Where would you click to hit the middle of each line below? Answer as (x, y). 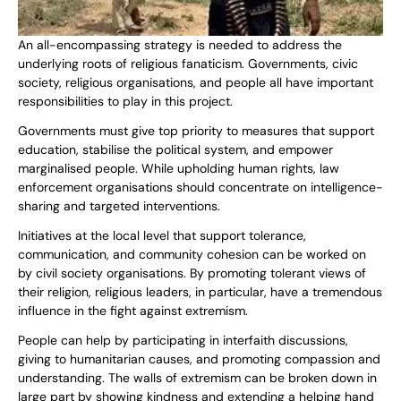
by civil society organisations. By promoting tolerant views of (192, 273)
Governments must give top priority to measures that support (196, 131)
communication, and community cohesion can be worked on (192, 255)
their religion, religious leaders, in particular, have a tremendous (200, 292)
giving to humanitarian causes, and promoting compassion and (199, 359)
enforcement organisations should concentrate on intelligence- (200, 188)
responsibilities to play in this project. (125, 102)
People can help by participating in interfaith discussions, (183, 341)
